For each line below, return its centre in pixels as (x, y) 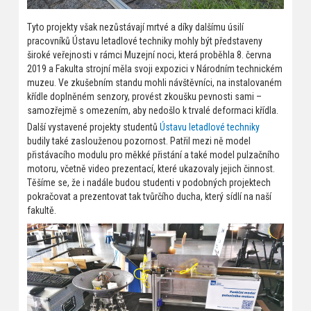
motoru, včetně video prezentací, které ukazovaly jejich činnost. (151, 169)
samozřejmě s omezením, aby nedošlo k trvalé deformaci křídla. (152, 111)
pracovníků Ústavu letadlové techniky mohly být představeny (144, 41)
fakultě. (41, 211)
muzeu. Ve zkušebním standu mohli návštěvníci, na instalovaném (154, 83)
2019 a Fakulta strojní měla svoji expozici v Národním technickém (154, 69)
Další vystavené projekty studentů (93, 127)
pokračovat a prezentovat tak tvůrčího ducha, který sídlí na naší (149, 197)
